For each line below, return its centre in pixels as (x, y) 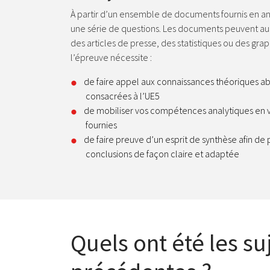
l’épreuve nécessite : (111, 57)
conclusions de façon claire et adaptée (162, 154)
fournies (101, 125)
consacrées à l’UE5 (123, 96)
